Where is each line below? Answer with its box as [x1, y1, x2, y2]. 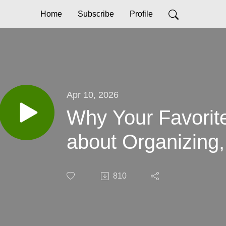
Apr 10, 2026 [67, 89, 119, 100]
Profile [129, 10, 153, 18]
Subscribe [77, 10, 114, 18]
